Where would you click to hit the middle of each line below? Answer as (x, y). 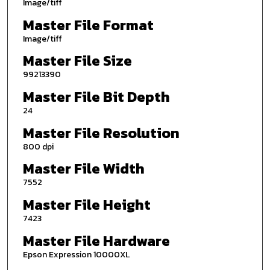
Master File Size (77, 61)
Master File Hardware (96, 240)
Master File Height (86, 204)
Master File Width (83, 169)
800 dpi (38, 146)
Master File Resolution (101, 133)
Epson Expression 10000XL (76, 254)
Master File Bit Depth (96, 97)
